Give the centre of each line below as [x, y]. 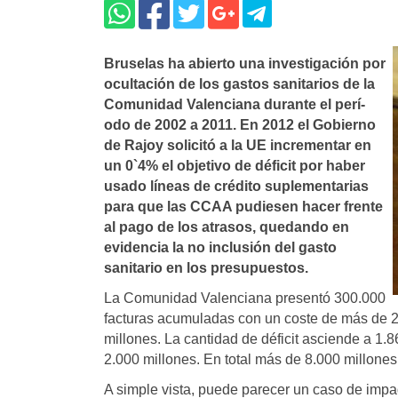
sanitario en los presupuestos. [206, 268]
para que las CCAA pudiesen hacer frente [243, 207]
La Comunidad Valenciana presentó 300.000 [245, 298]
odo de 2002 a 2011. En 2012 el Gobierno [240, 125]
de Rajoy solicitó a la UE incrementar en [238, 146]
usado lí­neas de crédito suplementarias [236, 187]
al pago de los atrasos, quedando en [227, 227]
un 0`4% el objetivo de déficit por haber [235, 166]
